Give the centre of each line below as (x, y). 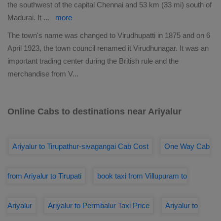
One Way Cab (187, 146)
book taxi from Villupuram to (142, 176)
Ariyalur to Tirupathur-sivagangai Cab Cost (80, 146)
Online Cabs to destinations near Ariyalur (94, 111)
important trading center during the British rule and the (93, 61)
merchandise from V (40, 74)
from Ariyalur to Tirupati (44, 176)
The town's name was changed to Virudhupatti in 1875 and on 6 (109, 35)
